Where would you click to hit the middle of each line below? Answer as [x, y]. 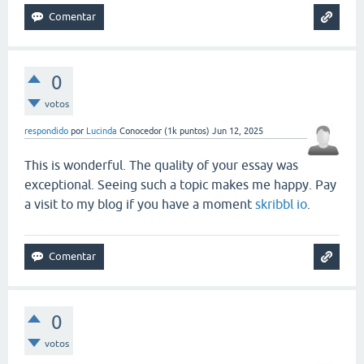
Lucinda [102, 131]
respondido [46, 131]
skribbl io [281, 204]
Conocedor [141, 131]
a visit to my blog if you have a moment [140, 204]
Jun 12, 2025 [238, 131]
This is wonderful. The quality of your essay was [161, 165]
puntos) [193, 131]
